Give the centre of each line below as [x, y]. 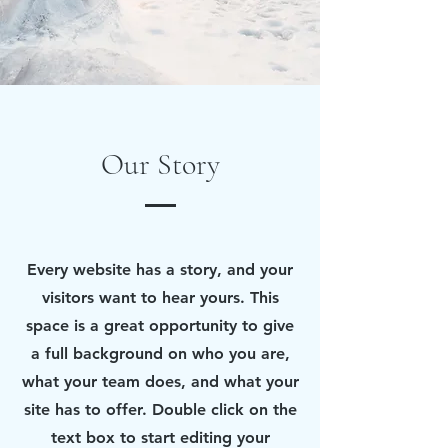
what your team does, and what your [160, 381]
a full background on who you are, [160, 353]
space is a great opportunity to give [160, 325]
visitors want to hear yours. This [160, 297]
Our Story [160, 164]
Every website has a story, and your [160, 269]
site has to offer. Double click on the [160, 409]
